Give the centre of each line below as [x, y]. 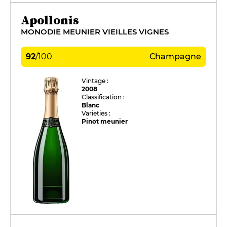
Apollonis [50, 20]
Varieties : [96, 113]
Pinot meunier [105, 121]
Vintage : [95, 81]
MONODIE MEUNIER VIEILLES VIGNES [95, 31]
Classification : [103, 97]
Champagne [175, 56]
